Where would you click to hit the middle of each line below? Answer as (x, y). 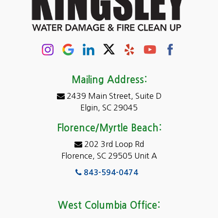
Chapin (42, 15)
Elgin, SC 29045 (109, 107)
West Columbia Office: (109, 205)
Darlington (49, 76)
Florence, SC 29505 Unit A (109, 155)
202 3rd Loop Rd (113, 144)
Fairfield (44, 158)
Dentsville (47, 97)
